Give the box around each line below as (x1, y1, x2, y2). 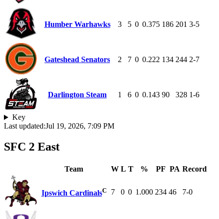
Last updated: (4, 122, 45, 131)
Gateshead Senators (44, 55, 110, 64)
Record (182, 165, 207, 174)
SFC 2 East (4, 140, 60, 153)
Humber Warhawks (44, 20, 110, 29)
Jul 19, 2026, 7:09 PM (45, 122, 114, 131)
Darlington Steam (48, 90, 107, 99)
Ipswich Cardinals (41, 189, 102, 197)
